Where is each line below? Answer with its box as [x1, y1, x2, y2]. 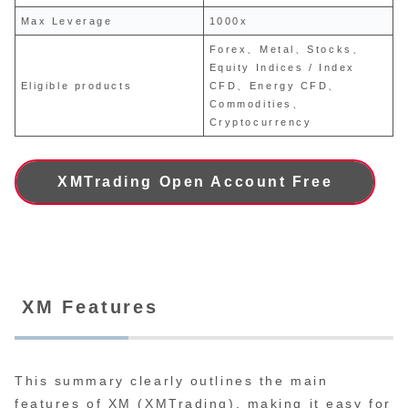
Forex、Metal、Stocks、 [209, 43, 365, 55]
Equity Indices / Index [209, 61, 355, 73]
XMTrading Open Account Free [57, 174, 333, 190]
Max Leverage [20, 15, 113, 26]
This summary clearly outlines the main [15, 372, 329, 388]
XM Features [22, 297, 158, 318]
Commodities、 [209, 97, 305, 109]
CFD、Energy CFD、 [209, 79, 341, 91]
